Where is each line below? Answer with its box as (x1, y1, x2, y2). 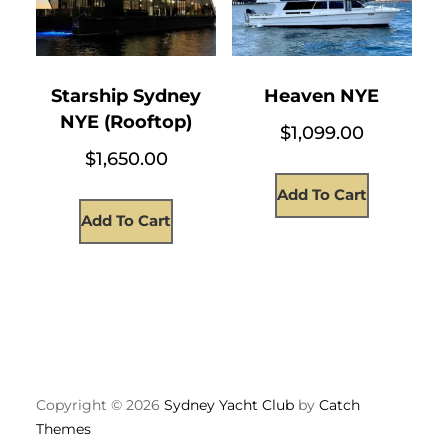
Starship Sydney (51, 85, 202, 107)
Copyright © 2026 (36, 395, 164, 414)
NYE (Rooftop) (60, 111, 193, 133)
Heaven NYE (264, 85, 380, 107)
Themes (36, 419, 91, 438)
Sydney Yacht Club (164, 395, 294, 414)
